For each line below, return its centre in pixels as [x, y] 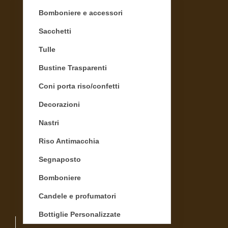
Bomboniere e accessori [81, 12]
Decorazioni [59, 104]
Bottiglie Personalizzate [80, 214]
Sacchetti [55, 31]
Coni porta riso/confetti [79, 86]
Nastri [49, 122]
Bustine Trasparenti [73, 67]
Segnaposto [60, 159]
